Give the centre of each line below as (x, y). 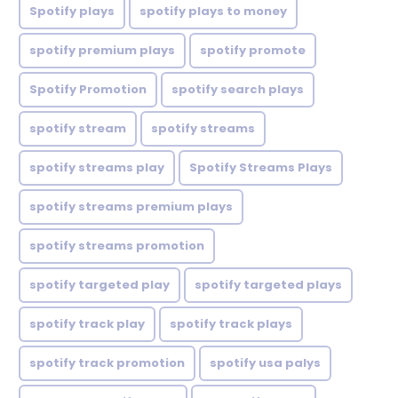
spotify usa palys (265, 363)
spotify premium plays (102, 50)
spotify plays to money (213, 11)
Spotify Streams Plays (261, 167)
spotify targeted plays (268, 285)
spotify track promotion (107, 363)
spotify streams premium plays (131, 207)
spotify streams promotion (117, 246)
